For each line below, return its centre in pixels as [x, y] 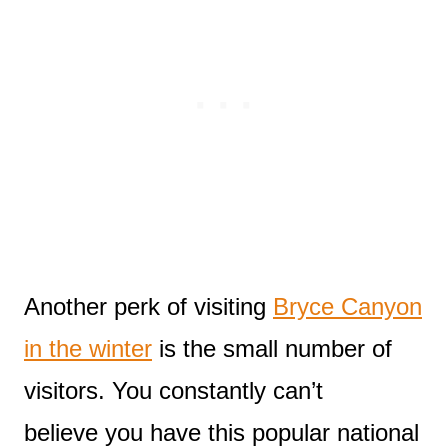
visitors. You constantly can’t [173, 390]
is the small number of [272, 348]
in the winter [88, 348]
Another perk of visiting [148, 306]
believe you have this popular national [221, 432]
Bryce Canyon [347, 306]
